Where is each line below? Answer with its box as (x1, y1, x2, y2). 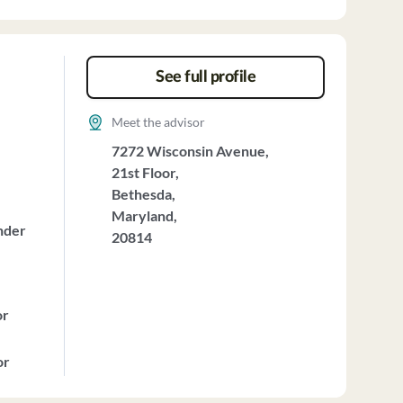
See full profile (156, 69, 256, 85)
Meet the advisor (111, 114, 205, 130)
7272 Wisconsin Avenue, (111, 142, 269, 159)
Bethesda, (111, 185, 175, 202)
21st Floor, (111, 164, 179, 181)
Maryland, (111, 207, 177, 224)
